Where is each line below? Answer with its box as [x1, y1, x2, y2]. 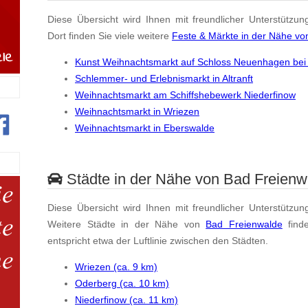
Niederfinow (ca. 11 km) [75, 294, 178, 306]
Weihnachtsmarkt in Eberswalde [75, 122, 214, 134]
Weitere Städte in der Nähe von [47, 218, 206, 230]
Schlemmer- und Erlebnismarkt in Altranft [75, 73, 253, 85]
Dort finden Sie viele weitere [47, 30, 172, 41]
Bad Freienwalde [206, 218, 283, 230]
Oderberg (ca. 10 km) [75, 278, 169, 289]
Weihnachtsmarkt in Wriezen [75, 106, 199, 118]
